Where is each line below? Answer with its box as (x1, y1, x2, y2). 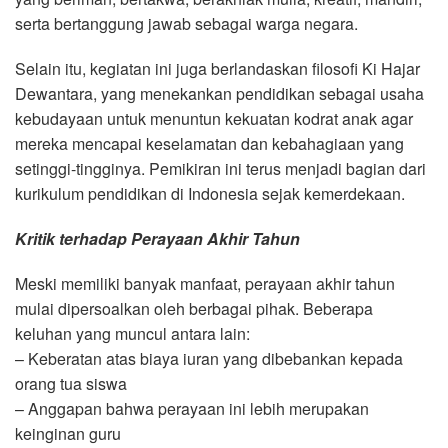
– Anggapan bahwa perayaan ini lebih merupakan (15, 396, 369, 420)
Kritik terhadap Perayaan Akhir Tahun (15, 226, 300, 250)
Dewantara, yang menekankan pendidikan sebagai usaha (15, 81, 424, 105)
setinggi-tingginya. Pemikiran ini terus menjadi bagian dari (15, 156, 426, 180)
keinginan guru (15, 421, 121, 445)
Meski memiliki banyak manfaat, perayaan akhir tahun (15, 271, 395, 295)
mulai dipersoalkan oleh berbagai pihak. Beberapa (15, 296, 373, 320)
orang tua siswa (15, 371, 127, 395)
